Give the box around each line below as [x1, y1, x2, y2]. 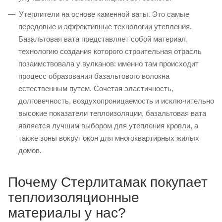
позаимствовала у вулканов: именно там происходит [18, 59, 199, 68]
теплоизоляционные [8, 189, 139, 205]
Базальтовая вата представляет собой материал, [18, 34, 188, 43]
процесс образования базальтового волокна [18, 71, 169, 80]
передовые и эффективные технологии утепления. [18, 22, 192, 31]
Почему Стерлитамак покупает [8, 174, 208, 190]
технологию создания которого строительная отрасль [18, 47, 202, 55]
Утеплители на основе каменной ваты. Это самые [19, 9, 189, 18]
